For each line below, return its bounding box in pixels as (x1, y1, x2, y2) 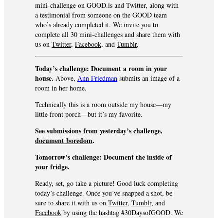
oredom (70, 135, 92, 145)
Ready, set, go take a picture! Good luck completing (35, 179, 178, 188)
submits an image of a (117, 73, 180, 83)
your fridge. (35, 162, 70, 172)
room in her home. (35, 83, 87, 92)
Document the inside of (104, 152, 172, 162)
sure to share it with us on (35, 198, 108, 207)
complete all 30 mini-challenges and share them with (35, 30, 180, 39)
